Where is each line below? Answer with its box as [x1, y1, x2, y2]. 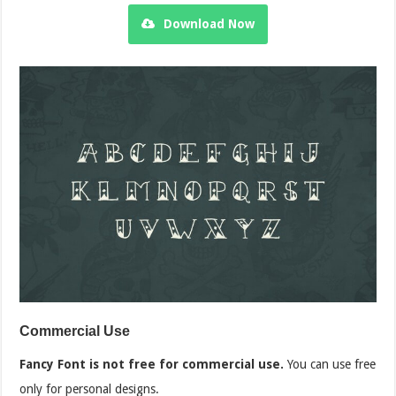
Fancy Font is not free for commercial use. [19, 357, 288, 372]
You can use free [287, 357, 377, 372]
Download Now [163, 16, 255, 31]
